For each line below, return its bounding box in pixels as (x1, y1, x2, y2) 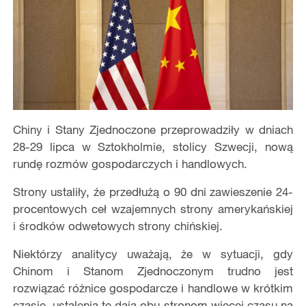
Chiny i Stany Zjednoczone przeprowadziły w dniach (12, 122, 294, 137)
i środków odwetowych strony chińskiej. (12, 218, 223, 233)
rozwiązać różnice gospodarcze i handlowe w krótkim (12, 280, 294, 295)
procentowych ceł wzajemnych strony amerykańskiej (12, 201, 294, 216)
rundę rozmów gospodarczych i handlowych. (12, 156, 247, 171)
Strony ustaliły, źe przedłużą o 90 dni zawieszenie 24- (12, 184, 294, 199)
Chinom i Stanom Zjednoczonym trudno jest (12, 263, 294, 278)
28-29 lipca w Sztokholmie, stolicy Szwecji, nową (12, 139, 294, 154)
